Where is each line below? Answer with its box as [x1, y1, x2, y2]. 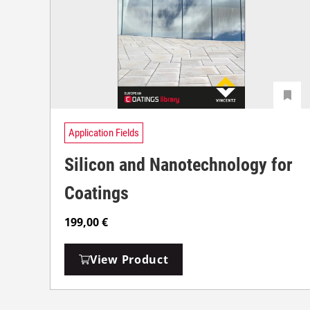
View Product [90, 251, 169, 267]
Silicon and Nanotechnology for [64, 154, 293, 175]
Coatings [64, 182, 129, 203]
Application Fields [69, 126, 139, 139]
